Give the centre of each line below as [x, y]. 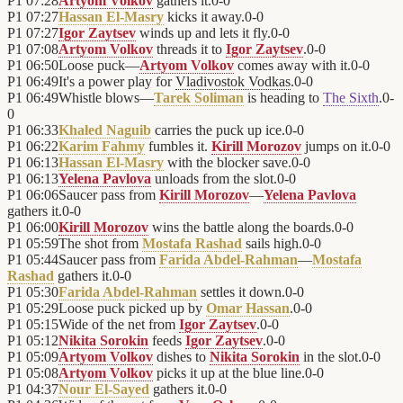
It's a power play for [117, 82]
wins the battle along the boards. [242, 228]
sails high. [272, 244]
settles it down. [241, 292]
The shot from [100, 244]
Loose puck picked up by [132, 309]
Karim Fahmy [102, 147]
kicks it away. [204, 17]
